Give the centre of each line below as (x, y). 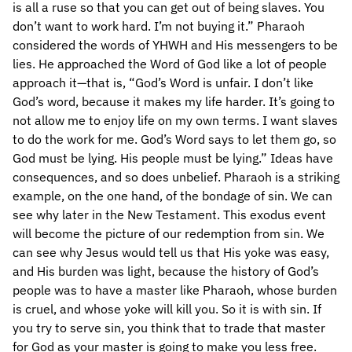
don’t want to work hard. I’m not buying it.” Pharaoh (159, 26)
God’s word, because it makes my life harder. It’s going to (174, 101)
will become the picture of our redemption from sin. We (169, 233)
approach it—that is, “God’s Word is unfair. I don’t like (163, 82)
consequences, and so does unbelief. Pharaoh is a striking (176, 177)
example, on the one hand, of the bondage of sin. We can (172, 196)
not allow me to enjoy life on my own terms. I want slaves (175, 120)
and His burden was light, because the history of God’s (166, 271)
